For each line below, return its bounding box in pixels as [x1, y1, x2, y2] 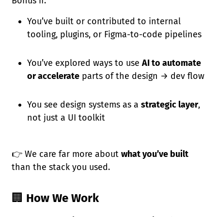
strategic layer [141, 99, 198, 110]
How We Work [26, 191, 99, 205]
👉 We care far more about [12, 149, 121, 159]
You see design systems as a [27, 99, 141, 110]
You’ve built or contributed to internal [27, 16, 181, 27]
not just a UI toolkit [27, 112, 105, 123]
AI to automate [142, 58, 201, 68]
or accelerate [27, 71, 79, 81]
